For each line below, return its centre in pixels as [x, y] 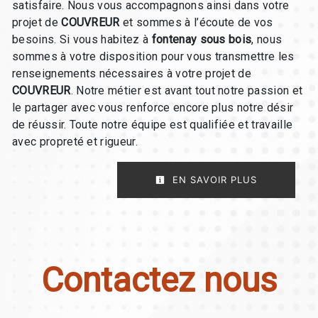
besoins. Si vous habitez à [82, 40]
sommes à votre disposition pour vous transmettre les [153, 57]
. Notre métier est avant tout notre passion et [187, 91]
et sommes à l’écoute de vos [196, 23]
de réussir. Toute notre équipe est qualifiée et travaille [153, 125]
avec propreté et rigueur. [75, 142]
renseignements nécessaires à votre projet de [132, 74]
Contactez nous [159, 280]
